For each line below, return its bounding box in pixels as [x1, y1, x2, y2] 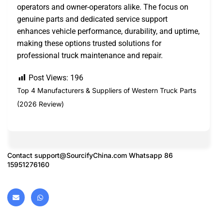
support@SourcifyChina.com [34, 151, 127, 160]
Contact [7, 151, 34, 160]
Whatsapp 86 [127, 151, 173, 160]
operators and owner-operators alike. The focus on [17, 2, 188, 12]
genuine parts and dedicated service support [17, 15, 168, 24]
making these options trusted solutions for [17, 39, 161, 48]
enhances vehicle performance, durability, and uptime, [17, 27, 200, 36]
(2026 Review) [17, 99, 64, 108]
